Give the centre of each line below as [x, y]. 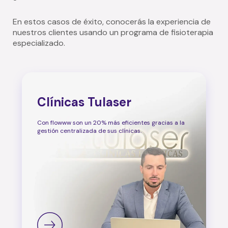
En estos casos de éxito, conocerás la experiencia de [112, 21]
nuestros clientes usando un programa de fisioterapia [113, 32]
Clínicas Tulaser [84, 102]
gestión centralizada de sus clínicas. [89, 131]
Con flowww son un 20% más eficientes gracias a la [111, 122]
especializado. [39, 43]
